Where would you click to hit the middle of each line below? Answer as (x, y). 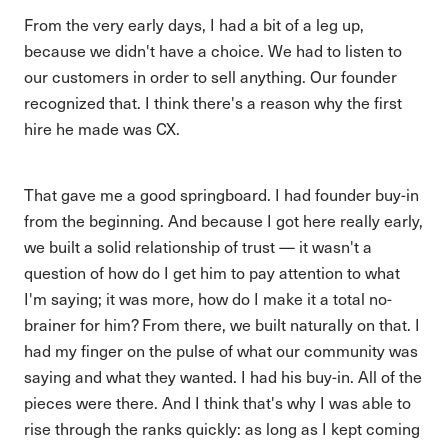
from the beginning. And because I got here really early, (223, 220)
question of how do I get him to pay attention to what (212, 272)
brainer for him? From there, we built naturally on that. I (222, 324)
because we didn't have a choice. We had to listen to (213, 50)
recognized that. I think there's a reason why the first (213, 102)
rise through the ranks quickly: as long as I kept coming (222, 428)
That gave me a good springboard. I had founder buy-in (221, 194)
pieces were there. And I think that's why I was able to (217, 402)
